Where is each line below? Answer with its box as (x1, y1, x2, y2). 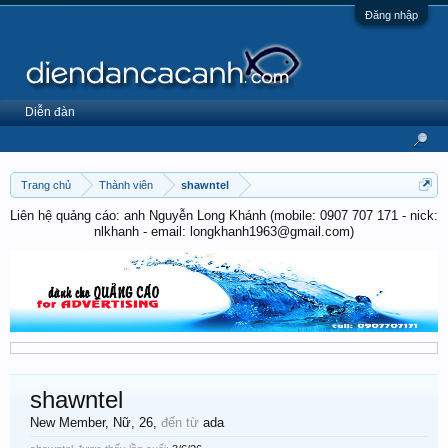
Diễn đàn (25, 105, 75, 119)
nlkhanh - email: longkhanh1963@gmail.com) (94, 224, 354, 239)
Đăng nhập (365, 9, 418, 21)
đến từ (161, 414, 199, 430)
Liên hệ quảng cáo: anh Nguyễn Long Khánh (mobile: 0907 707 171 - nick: (10, 208, 438, 223)
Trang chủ (21, 179, 71, 191)
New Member (30, 414, 105, 430)
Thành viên (99, 179, 153, 191)
